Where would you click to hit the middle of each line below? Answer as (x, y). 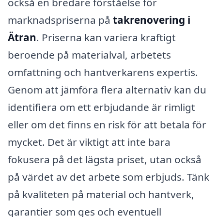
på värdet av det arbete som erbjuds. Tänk (108, 177)
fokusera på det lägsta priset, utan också (105, 160)
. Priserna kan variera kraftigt (106, 38)
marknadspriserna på (60, 20)
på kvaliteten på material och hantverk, (101, 194)
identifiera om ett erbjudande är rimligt (101, 107)
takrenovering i (152, 20)
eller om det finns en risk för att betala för (107, 125)
